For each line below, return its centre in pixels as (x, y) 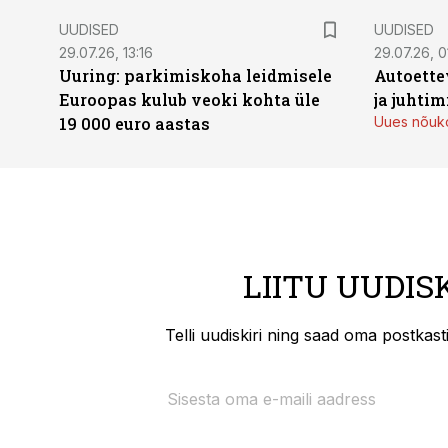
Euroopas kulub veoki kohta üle (189, 99)
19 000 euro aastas (134, 123)
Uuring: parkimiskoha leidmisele (195, 75)
